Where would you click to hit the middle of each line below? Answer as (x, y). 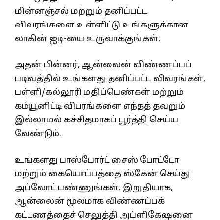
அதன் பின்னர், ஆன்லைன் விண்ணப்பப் (103, 65)
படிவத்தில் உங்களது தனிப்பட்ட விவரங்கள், (110, 79)
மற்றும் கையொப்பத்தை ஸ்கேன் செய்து (102, 174)
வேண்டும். (38, 134)
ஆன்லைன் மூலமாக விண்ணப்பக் (90, 201)
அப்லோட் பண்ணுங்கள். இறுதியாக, (94, 188)
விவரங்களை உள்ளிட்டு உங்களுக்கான (101, 25)
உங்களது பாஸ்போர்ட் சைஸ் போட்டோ (97, 160)
